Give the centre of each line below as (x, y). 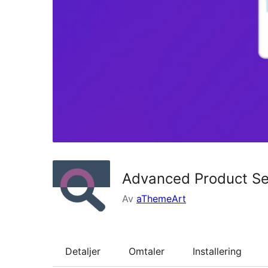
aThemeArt (161, 198)
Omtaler (147, 251)
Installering (217, 251)
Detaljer (83, 251)
